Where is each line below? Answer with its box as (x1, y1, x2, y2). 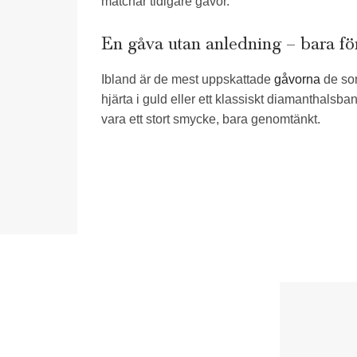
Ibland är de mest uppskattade (101, 72, 274, 86)
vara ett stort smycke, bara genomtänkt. (101, 112, 320, 126)
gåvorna (274, 72, 320, 86)
